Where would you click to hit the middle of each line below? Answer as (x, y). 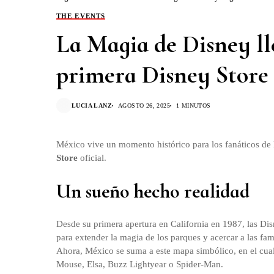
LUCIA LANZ (92, 105)
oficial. (93, 158)
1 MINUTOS (194, 105)
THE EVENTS (81, 16)
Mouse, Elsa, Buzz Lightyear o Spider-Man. (140, 264)
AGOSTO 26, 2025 (144, 105)
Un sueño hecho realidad (153, 191)
